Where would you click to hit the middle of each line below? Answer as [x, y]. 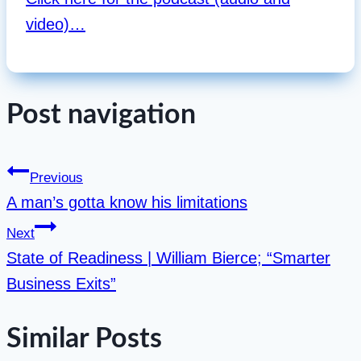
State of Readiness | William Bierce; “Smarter [168, 257]
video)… [56, 25]
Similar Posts [84, 339]
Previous [56, 177]
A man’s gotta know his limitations [127, 202]
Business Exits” [61, 283]
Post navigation [101, 116]
